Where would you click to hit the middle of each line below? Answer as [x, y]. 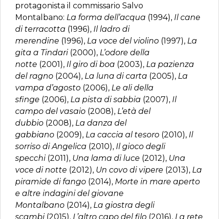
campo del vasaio [50, 111]
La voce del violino [124, 41]
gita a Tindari [43, 53]
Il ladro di [111, 29]
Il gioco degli [141, 146]
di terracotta [41, 29]
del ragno [34, 76]
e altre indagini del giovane [69, 193]
